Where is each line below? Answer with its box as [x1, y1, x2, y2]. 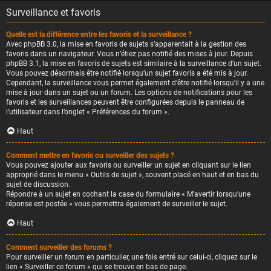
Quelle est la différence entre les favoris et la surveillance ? [6, 30, 192, 39]
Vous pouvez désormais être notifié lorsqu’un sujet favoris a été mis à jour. [6, 69, 248, 77]
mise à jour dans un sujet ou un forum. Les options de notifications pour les [6, 88, 252, 97]
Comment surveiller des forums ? [6, 243, 112, 252]
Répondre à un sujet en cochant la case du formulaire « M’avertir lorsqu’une [6, 190, 250, 198]
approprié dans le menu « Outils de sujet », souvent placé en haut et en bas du [6, 171, 259, 179]
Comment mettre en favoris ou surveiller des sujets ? [6, 151, 174, 160]
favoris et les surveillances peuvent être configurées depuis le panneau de [6, 98, 244, 106]
